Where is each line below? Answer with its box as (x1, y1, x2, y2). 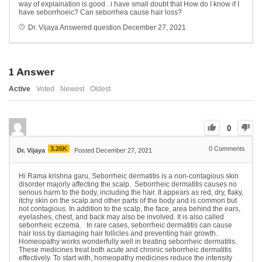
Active (9, 85, 30, 94)
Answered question (58, 23, 123, 32)
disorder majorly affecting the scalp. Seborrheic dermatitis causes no (19, 180, 237, 189)
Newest (60, 85, 84, 94)
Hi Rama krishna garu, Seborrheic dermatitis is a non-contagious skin (19, 172, 239, 181)
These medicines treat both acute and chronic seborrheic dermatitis (19, 246, 232, 254)
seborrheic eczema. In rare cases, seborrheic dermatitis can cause (19, 221, 232, 230)
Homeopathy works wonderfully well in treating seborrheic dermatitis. (19, 237, 237, 246)
